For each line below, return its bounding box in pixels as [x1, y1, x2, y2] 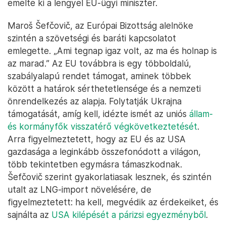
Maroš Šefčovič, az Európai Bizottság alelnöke [8, 20, 193, 31]
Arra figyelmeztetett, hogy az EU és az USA [8, 134, 186, 144]
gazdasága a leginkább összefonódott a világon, [8, 146, 201, 157]
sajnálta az [8, 209, 51, 220]
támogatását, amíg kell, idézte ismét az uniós [8, 108, 189, 119]
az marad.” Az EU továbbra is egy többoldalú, [8, 58, 191, 69]
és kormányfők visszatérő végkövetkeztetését [8, 121, 197, 132]
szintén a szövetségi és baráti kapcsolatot [8, 33, 176, 43]
